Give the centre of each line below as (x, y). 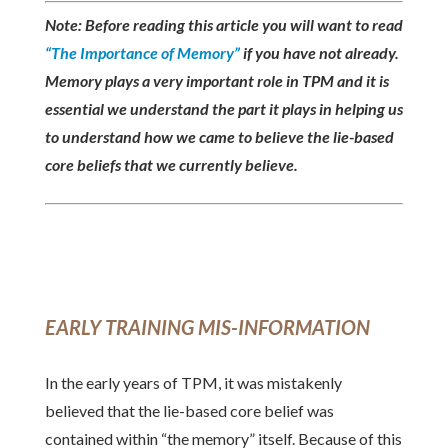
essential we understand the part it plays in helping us (223, 108)
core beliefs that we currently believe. (171, 164)
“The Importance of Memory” (142, 52)
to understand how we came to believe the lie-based (219, 136)
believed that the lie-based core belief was (189, 410)
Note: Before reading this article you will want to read (223, 24)
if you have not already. (319, 52)
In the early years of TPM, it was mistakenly (193, 382)
